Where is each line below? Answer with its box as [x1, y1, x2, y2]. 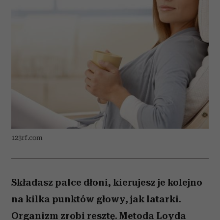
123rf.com [11, 134, 43, 141]
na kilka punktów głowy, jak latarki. [11, 193, 181, 205]
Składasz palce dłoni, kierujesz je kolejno [11, 177, 202, 188]
